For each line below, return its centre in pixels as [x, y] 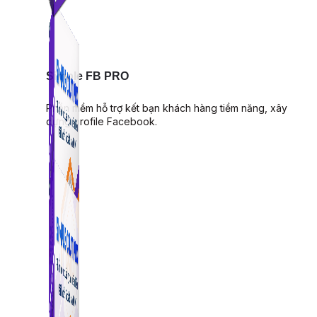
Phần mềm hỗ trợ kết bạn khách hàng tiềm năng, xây [167, 108]
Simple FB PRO [87, 76]
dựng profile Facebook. [102, 121]
